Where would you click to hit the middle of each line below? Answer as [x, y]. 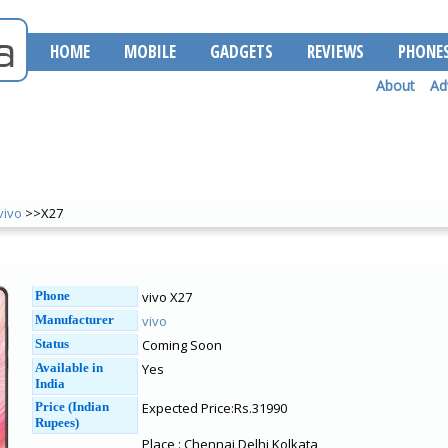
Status [52, 343]
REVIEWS [335, 51]
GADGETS [241, 51]
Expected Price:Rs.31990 [214, 408]
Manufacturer [74, 319]
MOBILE [150, 51]
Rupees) [57, 422]
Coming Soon [182, 345]
